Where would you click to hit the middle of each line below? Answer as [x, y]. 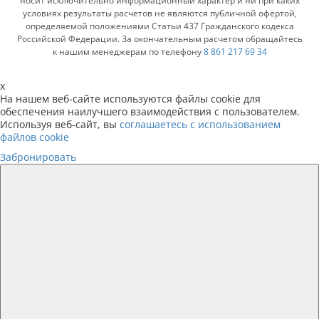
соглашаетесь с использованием [200, 124]
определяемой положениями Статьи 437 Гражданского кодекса [159, 26]
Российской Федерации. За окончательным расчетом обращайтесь [159, 38]
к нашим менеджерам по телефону [128, 51]
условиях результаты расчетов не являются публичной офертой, [159, 13]
